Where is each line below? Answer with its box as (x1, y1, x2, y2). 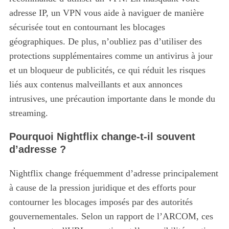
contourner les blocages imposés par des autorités (9, 197, 193, 208)
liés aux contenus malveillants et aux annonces (9, 79, 182, 90)
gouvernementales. (9, 211, 79, 222)
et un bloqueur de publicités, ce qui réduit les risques (9, 65, 205, 76)
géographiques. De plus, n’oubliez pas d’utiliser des (9, 36, 202, 47)
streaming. (9, 108, 48, 119)
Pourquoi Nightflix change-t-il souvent (9, 131, 195, 143)
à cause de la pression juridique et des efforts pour (9, 182, 196, 193)
